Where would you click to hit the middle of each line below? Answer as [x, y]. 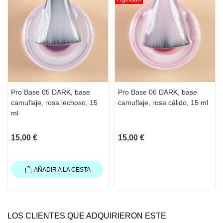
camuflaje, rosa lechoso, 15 [54, 102]
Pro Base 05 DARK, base [51, 92]
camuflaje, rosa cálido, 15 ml [163, 102]
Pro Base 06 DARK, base [158, 92]
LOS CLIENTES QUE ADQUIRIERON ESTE [87, 216]
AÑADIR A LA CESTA [62, 169]
